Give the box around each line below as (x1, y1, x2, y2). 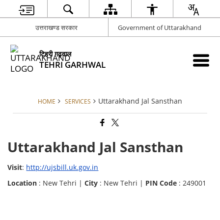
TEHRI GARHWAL (39, 58, 106, 70)
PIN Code (145, 178, 177, 188)
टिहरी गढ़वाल (39, 49, 72, 58)
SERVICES (65, 97, 91, 105)
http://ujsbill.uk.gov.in (26, 163, 99, 172)
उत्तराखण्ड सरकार (35, 23, 78, 32)
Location (7, 178, 37, 188)
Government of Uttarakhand (117, 23, 201, 32)
